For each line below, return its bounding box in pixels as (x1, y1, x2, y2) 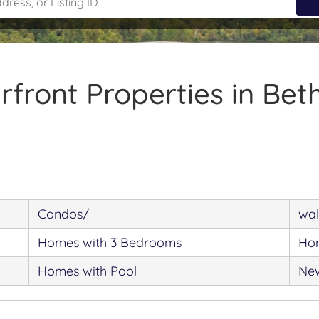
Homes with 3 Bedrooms (38, 234, 182, 251)
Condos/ (38, 206, 90, 222)
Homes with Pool (38, 263, 137, 279)
